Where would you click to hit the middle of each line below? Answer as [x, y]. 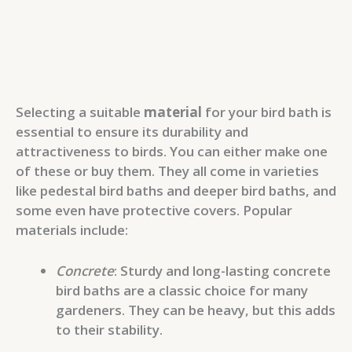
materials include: [72, 230]
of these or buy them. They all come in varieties [167, 171]
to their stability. [109, 330]
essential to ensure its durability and [132, 132]
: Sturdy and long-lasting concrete [222, 271]
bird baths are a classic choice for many [182, 291]
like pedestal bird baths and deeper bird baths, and [176, 191]
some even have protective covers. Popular [154, 211]
